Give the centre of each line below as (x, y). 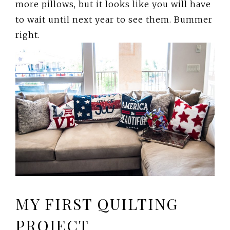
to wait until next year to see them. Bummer (114, 20)
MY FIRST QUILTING (97, 204)
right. (28, 35)
